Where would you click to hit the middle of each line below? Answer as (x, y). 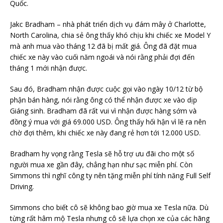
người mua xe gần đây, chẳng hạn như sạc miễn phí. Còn (101, 164)
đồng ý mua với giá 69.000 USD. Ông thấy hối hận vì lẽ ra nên (108, 121)
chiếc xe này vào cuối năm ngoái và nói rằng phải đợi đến (102, 57)
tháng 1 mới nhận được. (49, 68)
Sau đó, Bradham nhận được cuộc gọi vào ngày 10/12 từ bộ (106, 89)
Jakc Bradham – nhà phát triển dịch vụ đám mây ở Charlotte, (108, 24)
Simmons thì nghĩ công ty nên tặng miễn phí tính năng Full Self (110, 175)
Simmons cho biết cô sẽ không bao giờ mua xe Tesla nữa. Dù (109, 207)
